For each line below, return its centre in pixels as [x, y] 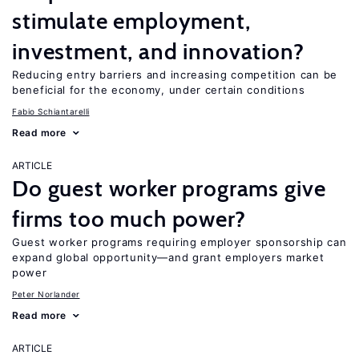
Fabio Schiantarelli [51, 111]
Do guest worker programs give [169, 188]
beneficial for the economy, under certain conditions [159, 90]
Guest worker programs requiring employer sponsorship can [179, 242]
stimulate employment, [131, 21]
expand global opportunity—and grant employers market [168, 257]
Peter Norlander [46, 294]
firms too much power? [129, 219]
